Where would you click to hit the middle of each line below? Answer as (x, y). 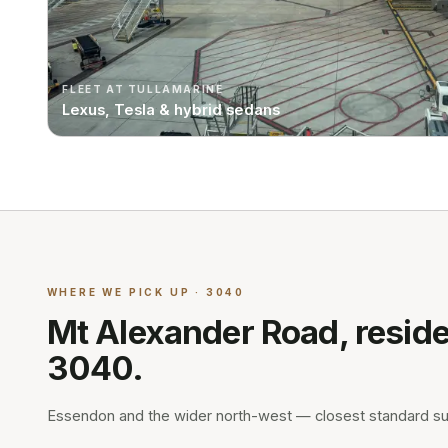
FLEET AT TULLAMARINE (143, 89)
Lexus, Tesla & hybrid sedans (171, 109)
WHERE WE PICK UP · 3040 (146, 291)
